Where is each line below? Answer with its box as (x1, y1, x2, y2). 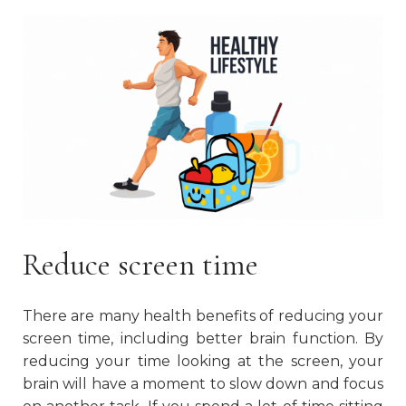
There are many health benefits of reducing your (23, 306, 383, 324)
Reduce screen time (23, 246, 258, 284)
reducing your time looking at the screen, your (23, 352, 383, 370)
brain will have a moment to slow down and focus (23, 374, 383, 392)
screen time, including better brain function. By (23, 329, 383, 347)
